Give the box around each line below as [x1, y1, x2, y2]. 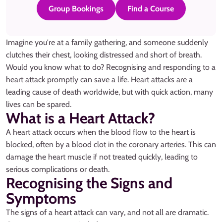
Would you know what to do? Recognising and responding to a [6, 62, 216, 72]
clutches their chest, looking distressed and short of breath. [6, 50, 202, 60]
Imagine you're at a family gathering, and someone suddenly [6, 38, 208, 48]
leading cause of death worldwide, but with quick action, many [6, 87, 213, 97]
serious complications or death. [6, 165, 110, 174]
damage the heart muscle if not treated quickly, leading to [6, 152, 198, 162]
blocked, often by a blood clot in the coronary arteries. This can [6, 140, 216, 150]
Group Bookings [48, 3, 104, 13]
